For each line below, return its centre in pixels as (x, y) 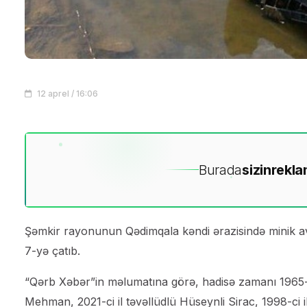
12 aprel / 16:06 (66, 94)
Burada (220, 170)
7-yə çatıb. (52, 250)
